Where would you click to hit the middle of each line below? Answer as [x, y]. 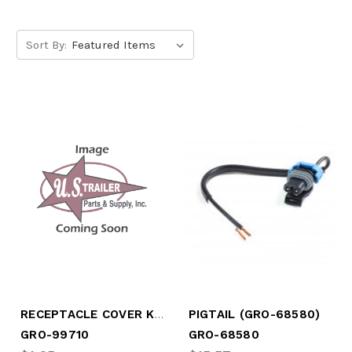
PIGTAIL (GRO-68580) [254, 315]
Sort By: [46, 44]
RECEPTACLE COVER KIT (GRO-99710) [159, 314]
